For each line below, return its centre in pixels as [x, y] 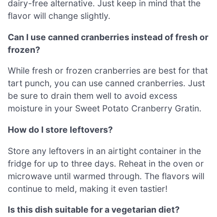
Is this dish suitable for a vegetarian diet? [94, 210]
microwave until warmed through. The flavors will [106, 176]
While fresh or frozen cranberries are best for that [108, 71]
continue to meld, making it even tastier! [88, 188]
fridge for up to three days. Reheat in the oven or [106, 163]
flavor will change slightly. [59, 16]
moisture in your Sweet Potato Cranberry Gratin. [105, 108]
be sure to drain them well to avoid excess [93, 96]
